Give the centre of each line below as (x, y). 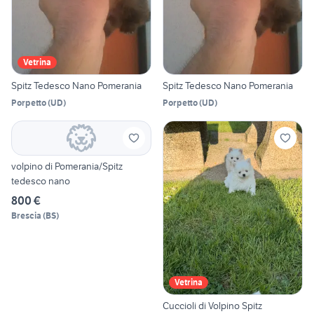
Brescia (26, 215)
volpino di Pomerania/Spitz (67, 166)
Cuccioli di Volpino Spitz (212, 306)
